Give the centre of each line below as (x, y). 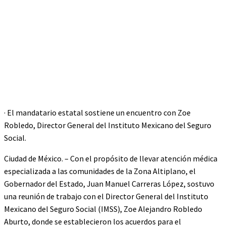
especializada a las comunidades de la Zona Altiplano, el (100, 171)
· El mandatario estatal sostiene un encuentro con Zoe (97, 113)
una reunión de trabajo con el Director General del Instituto (106, 196)
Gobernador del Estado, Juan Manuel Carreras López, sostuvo (109, 184)
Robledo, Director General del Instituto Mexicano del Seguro (108, 125)
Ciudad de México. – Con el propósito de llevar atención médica (111, 159)
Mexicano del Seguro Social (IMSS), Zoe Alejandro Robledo (103, 209)
